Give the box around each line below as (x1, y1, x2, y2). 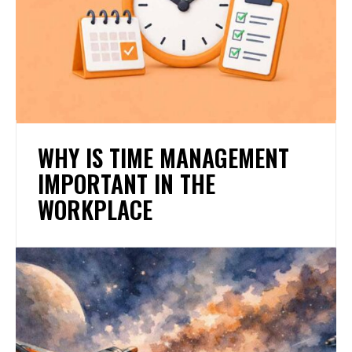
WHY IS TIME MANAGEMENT (38, 140, 289, 176)
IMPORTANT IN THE (38, 166, 215, 202)
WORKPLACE (38, 192, 152, 228)
